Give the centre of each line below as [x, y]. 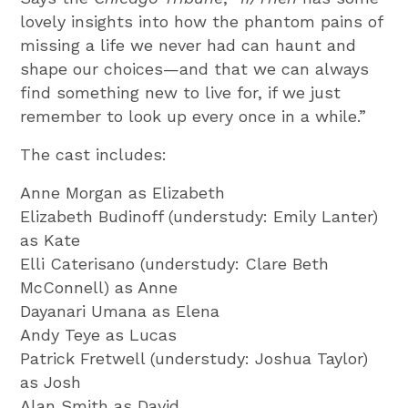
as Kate [51, 240]
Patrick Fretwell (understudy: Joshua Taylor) [194, 359]
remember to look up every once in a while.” [194, 117]
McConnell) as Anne [99, 288]
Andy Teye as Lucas [99, 335]
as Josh [51, 382]
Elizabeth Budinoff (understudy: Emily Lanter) [199, 217]
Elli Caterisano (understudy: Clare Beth [175, 264]
